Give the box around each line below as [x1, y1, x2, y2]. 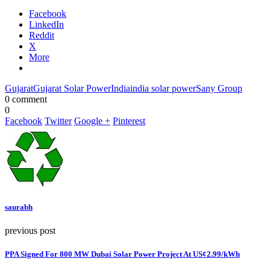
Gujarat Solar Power [33, 83, 111, 93]
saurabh [5, 202, 33, 212]
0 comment [5, 93, 47, 104]
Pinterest [113, 115, 145, 126]
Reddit [29, 30, 54, 40]
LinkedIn [29, 19, 64, 30]
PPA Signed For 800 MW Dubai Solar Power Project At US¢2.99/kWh [5, 250, 240, 259]
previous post [5, 225, 55, 236]
